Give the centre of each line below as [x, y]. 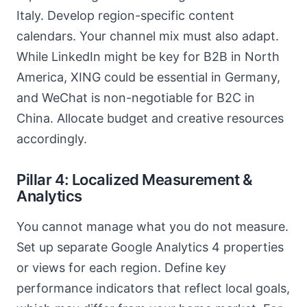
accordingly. [52, 139]
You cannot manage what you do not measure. [152, 226]
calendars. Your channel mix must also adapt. [148, 36]
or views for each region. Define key [121, 268]
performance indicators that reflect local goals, [153, 288]
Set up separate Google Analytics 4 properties [150, 247]
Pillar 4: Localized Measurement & [135, 180]
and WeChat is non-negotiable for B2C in [136, 98]
